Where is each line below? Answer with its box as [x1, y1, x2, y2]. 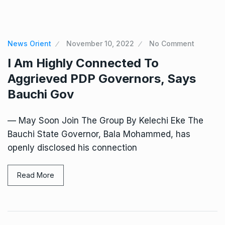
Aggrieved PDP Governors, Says [8, 71, 196, 86]
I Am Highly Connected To [8, 56, 159, 70]
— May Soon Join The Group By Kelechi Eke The [8, 116, 203, 126]
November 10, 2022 [66, 39, 134, 48]
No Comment [149, 39, 194, 48]
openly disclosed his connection [8, 143, 137, 153]
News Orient [8, 39, 51, 48]
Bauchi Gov [8, 87, 74, 101]
